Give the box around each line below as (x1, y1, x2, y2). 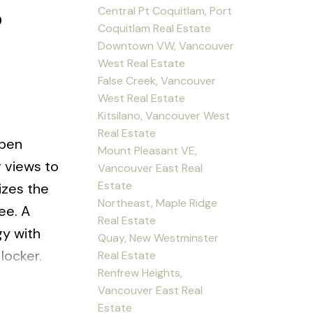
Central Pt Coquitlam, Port (98, 3, 233, 18)
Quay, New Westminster (98, 230, 219, 245)
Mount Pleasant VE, (98, 143, 198, 158)
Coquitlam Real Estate (98, 20, 212, 36)
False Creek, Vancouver (98, 73, 217, 88)
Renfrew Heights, (98, 265, 183, 280)
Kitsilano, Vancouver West (98, 108, 231, 123)
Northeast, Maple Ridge (98, 195, 218, 210)
